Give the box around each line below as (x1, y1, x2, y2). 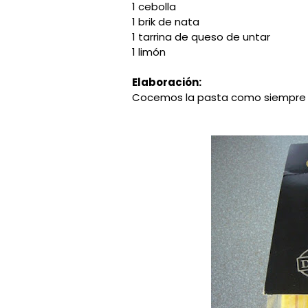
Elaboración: (132, 75, 201, 89)
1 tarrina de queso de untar (132, 30, 270, 44)
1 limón (132, 45, 166, 59)
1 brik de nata (132, 14, 199, 29)
